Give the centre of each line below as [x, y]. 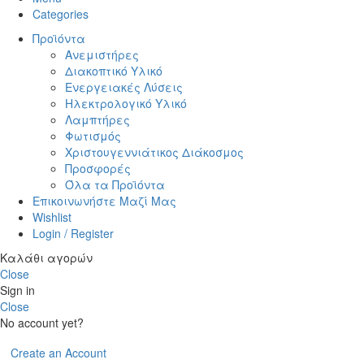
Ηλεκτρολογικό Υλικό [126, 103]
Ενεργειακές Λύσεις [124, 87]
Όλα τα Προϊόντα [115, 184]
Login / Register [73, 233]
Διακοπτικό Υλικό [114, 71]
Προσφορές [98, 168]
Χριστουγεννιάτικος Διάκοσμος [154, 152]
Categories [61, 14]
